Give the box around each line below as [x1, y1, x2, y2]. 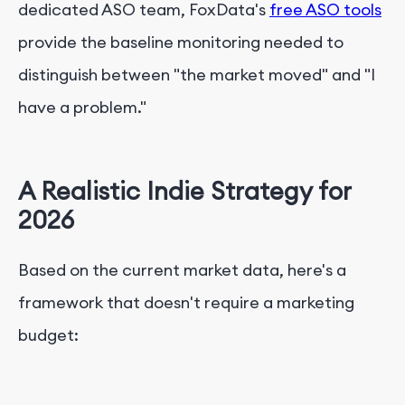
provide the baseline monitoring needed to [18, 31, 344, 52]
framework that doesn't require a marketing [18, 292, 354, 314]
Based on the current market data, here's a [18, 259, 346, 281]
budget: [18, 325, 79, 346]
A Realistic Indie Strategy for [18, 175, 351, 206]
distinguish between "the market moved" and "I [18, 63, 375, 85]
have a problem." [18, 96, 146, 118]
